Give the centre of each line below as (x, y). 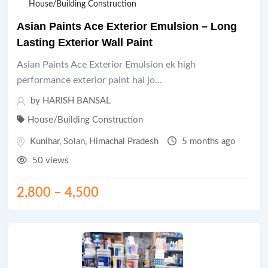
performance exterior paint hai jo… (89, 80)
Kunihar (45, 141)
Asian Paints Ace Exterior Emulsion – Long (127, 26)
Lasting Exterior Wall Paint (85, 42)
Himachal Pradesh (124, 141)
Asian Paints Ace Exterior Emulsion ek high (106, 65)
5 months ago (208, 141)
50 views (49, 161)
